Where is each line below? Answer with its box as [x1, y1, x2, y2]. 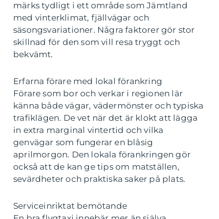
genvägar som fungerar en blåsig [13, 137, 153, 147]
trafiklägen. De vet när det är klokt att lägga [13, 112, 198, 123]
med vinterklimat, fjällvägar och [13, 12, 150, 22]
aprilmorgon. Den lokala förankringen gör [13, 149, 191, 159]
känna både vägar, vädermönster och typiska [13, 100, 204, 110]
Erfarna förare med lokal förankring [13, 76, 162, 86]
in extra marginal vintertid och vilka [13, 125, 164, 135]
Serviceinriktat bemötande [13, 200, 127, 211]
